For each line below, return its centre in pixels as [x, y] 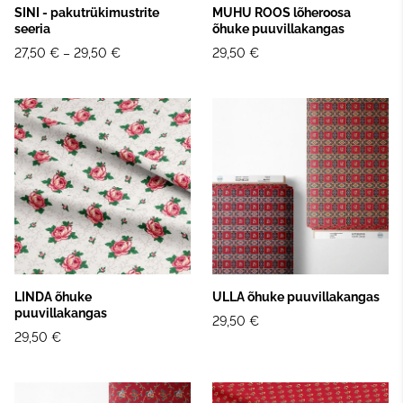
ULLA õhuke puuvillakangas [296, 296]
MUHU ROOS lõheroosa [282, 12]
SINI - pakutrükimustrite [87, 12]
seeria [32, 28]
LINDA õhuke [53, 296]
